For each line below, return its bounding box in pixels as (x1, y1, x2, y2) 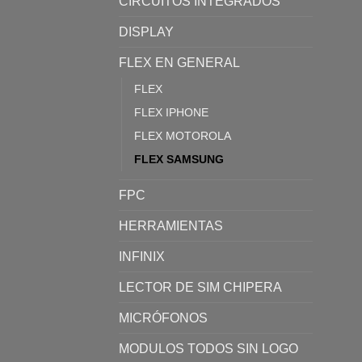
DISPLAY (119, 24, 174, 39)
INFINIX (119, 249, 165, 263)
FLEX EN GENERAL (119, 55, 240, 69)
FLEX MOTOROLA (134, 128, 231, 142)
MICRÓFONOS (119, 310, 208, 325)
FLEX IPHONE (134, 105, 208, 119)
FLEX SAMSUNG (134, 152, 224, 166)
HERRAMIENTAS (119, 218, 223, 233)
